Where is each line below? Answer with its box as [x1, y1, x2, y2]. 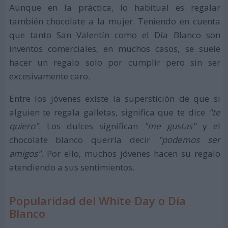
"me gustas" [144, 120, 196, 132]
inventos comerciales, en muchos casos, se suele [9, 42, 220, 54]
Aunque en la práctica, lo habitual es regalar [9, 1, 220, 13]
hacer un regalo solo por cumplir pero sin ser [9, 56, 220, 68]
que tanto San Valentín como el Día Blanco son [9, 28, 220, 41]
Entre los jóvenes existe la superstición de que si [9, 92, 220, 104]
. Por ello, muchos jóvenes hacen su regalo [41, 147, 220, 159]
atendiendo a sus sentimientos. [9, 161, 134, 173]
